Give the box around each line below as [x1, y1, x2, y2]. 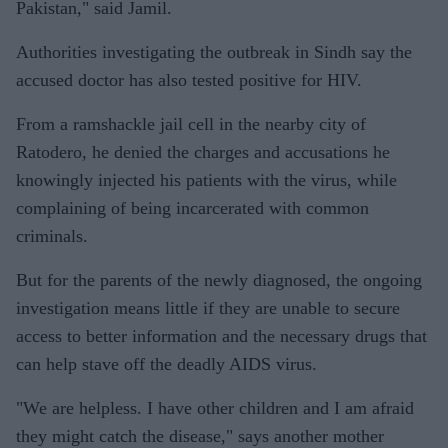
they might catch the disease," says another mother [16, 426, 384, 446]
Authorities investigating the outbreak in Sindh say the [16, 42, 412, 62]
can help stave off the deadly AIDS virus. [16, 354, 317, 374]
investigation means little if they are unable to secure [16, 298, 400, 318]
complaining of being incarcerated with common [16, 198, 369, 218]
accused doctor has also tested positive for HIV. [16, 70, 362, 90]
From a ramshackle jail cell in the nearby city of [16, 114, 366, 134]
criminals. [16, 226, 88, 246]
